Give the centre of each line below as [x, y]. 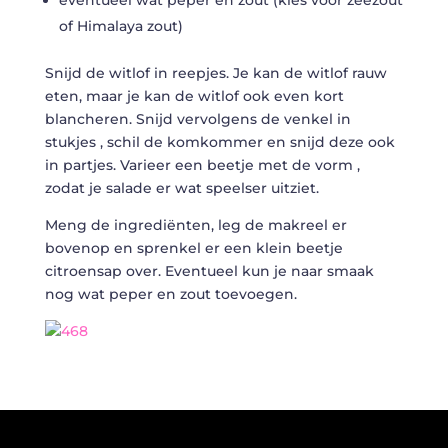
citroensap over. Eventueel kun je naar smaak [209, 270]
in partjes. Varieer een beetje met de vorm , [202, 164]
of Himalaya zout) [120, 25]
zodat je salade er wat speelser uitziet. [181, 187]
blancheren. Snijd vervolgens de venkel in [197, 118]
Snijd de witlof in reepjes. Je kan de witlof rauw [215, 72]
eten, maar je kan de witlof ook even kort [194, 95]
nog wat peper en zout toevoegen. [170, 293]
